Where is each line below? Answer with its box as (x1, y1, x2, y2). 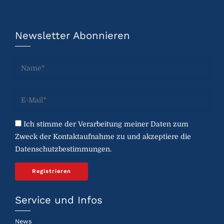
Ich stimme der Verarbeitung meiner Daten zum (21, 119, 188, 128)
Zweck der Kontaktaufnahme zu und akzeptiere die (15, 132, 191, 140)
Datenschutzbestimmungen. (15, 144, 111, 153)
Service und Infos (15, 193, 102, 206)
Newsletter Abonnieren (15, 29, 130, 41)
